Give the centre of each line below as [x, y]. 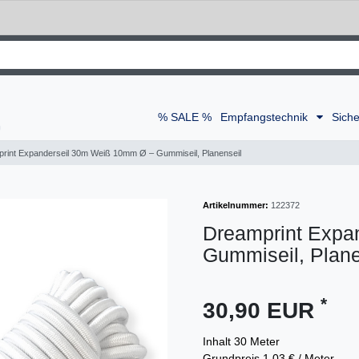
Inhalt [218, 341]
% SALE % [184, 117]
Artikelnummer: [236, 205]
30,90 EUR [262, 310]
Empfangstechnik [265, 117]
